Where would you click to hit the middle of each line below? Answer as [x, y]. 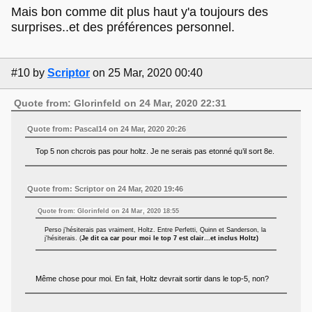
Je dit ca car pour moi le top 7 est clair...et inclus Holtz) [170, 239]
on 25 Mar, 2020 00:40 [148, 73]
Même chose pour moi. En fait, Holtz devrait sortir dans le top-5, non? [153, 278]
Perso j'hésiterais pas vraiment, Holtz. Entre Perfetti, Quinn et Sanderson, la [156, 230]
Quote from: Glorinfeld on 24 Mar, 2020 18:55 [109, 211]
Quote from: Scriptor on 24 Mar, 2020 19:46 [106, 188]
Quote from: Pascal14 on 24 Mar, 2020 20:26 [107, 128]
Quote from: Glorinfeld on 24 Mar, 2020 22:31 [120, 103]
